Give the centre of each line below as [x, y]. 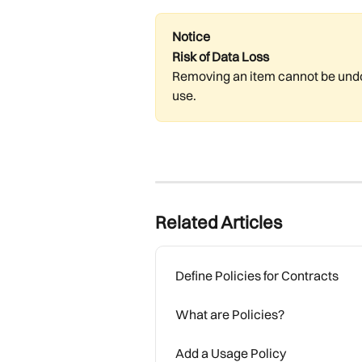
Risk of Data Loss [221, 56]
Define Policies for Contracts [257, 275]
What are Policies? [230, 314]
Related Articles [219, 222]
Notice [191, 37]
